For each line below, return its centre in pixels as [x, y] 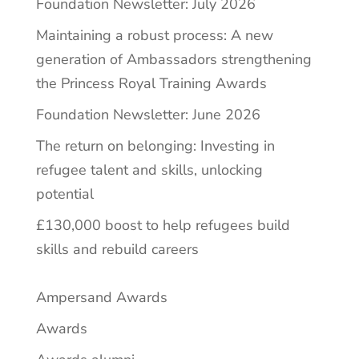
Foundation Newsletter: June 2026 [148, 114]
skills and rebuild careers [117, 249]
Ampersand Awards [101, 297]
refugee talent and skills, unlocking [149, 169]
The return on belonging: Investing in [155, 145]
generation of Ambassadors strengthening [173, 59]
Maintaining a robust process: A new [154, 35]
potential [65, 194]
